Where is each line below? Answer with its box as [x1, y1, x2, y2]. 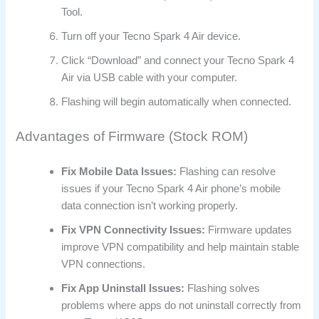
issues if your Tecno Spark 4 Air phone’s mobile [61, 182, 281, 194]
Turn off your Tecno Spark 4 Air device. [61, 31, 241, 43]
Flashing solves [184, 282, 261, 294]
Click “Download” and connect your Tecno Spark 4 [61, 55, 295, 67]
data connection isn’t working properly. [61, 199, 239, 211]
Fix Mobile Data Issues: [61, 165, 177, 177]
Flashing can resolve [177, 165, 276, 177]
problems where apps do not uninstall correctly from [61, 299, 302, 311]
